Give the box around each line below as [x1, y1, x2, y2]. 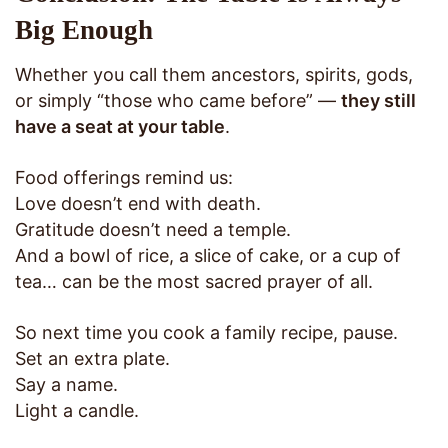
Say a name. [15, 374, 118, 396]
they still [341, 90, 416, 112]
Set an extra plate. [15, 348, 170, 370]
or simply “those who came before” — [15, 90, 341, 112]
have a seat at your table [15, 116, 225, 138]
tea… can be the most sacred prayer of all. [15, 271, 373, 293]
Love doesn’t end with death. [15, 193, 261, 215]
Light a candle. [15, 400, 139, 422]
